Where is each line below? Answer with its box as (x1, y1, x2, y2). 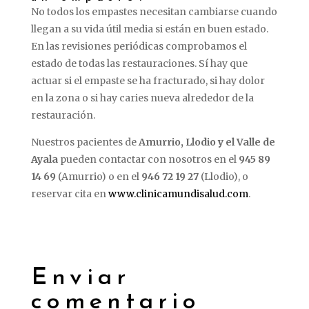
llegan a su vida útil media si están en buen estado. (30, 22, 268, 35)
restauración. (30, 108, 95, 121)
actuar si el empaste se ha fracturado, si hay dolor (30, 74, 265, 87)
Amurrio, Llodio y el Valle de (138, 135, 275, 148)
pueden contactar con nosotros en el (57, 152, 239, 166)
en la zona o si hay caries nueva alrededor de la (30, 91, 254, 104)
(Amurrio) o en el (55, 170, 141, 183)
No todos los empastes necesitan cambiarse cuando (30, 5, 277, 18)
